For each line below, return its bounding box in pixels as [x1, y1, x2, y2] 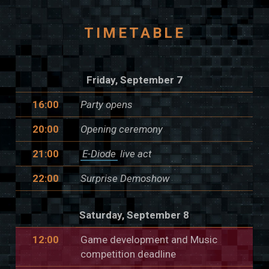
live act [118, 147, 152, 160]
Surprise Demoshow [80, 172, 170, 184]
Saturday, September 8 [79, 208, 190, 221]
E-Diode [82, 147, 116, 160]
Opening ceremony [80, 122, 163, 135]
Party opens [80, 98, 133, 110]
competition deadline [80, 247, 177, 260]
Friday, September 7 [86, 73, 183, 86]
